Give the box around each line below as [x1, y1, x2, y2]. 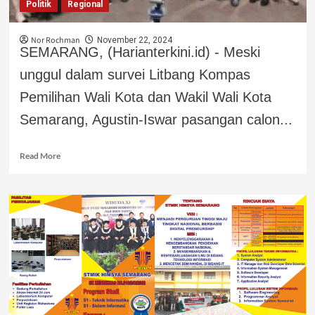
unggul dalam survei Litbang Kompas [19, 66, 250, 82]
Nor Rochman [30, 34, 80, 46]
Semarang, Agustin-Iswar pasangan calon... [19, 111, 292, 127]
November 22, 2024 [96, 34, 172, 45]
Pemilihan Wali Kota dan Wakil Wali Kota [19, 89, 271, 105]
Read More [19, 150, 60, 161]
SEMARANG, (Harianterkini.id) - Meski [19, 44, 260, 60]
